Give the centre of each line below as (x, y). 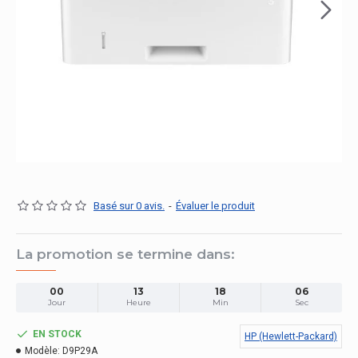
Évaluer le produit (215, 206)
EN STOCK (57, 334)
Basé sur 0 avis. (129, 206)
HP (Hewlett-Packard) (291, 336)
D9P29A (80, 351)
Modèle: (42, 351)
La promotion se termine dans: (125, 254)
